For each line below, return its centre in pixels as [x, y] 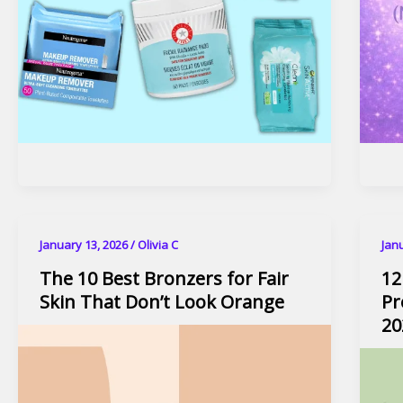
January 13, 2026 [85, 245]
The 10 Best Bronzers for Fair [164, 278]
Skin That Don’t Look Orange [162, 301]
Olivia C [158, 245]
